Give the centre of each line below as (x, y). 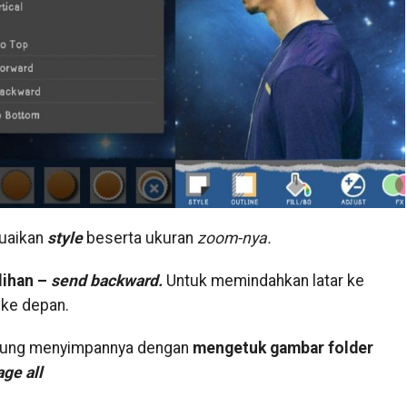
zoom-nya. (234, 238)
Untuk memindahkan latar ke (263, 280)
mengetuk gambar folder (283, 347)
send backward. (106, 280)
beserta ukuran (139, 238)
